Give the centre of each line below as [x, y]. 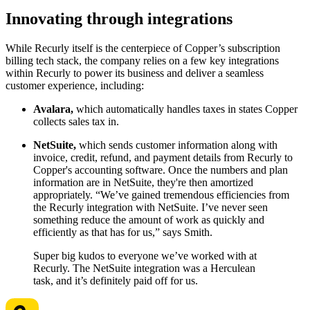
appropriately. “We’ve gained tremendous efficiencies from [161, 195]
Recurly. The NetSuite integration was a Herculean [144, 268]
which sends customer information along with [178, 145]
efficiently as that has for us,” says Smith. [123, 232]
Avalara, [55, 109]
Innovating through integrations [119, 19]
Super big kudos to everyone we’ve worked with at [145, 256]
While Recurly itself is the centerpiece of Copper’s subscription [143, 48]
